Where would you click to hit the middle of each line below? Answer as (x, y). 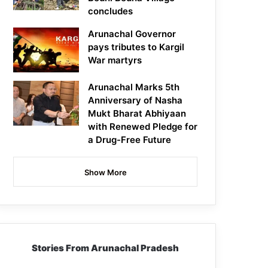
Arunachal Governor (132, 34)
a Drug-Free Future (130, 140)
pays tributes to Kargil (136, 47)
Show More (105, 173)
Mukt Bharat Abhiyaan (137, 114)
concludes (111, 11)
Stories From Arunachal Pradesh (106, 248)
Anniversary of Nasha (135, 100)
